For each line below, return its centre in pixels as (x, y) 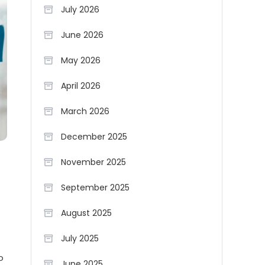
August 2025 (86, 213)
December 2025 (94, 137)
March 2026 (85, 111)
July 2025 (80, 238)
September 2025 (95, 188)
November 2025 (93, 162)
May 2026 (81, 60)
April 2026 (81, 86)
